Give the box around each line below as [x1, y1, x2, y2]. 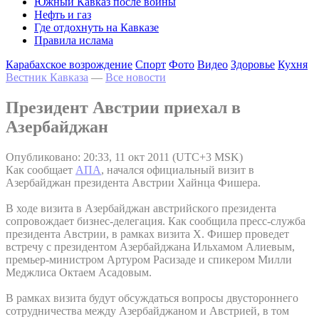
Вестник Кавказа [6, 71, 88, 83]
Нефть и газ [34, 9, 91, 21]
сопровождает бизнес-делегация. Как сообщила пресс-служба [6, 214, 305, 227]
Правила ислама [34, 34, 113, 46]
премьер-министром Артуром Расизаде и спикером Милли [6, 253, 292, 266]
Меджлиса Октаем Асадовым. [6, 266, 152, 278]
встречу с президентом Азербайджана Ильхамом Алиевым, [6, 240, 295, 253]
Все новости [105, 71, 166, 83]
